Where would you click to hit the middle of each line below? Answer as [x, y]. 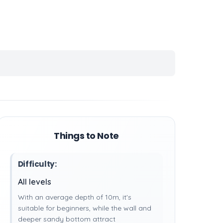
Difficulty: [37, 164]
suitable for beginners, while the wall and [84, 208]
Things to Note [86, 136]
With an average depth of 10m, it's [74, 197]
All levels [34, 182]
